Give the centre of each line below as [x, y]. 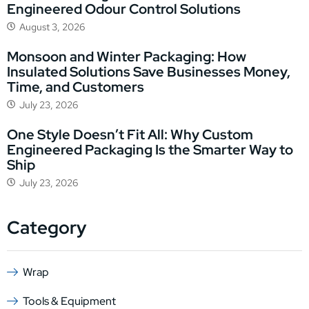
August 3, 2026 [52, 27]
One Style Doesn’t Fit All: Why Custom [130, 135]
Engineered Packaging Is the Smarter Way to [150, 150]
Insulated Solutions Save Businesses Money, [149, 72]
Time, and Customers [76, 87]
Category [47, 228]
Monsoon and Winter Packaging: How [127, 57]
